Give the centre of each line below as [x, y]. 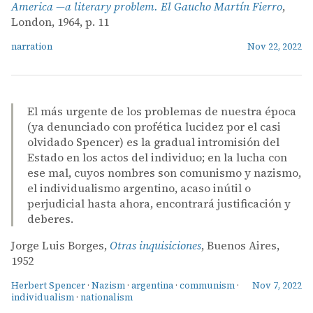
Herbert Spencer [48, 285]
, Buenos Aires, [240, 245]
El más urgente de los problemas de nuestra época [162, 111]
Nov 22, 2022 [275, 46]
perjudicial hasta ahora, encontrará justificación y [159, 203]
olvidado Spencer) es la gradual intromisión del [153, 141]
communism [207, 285]
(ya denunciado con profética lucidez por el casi [154, 126]
